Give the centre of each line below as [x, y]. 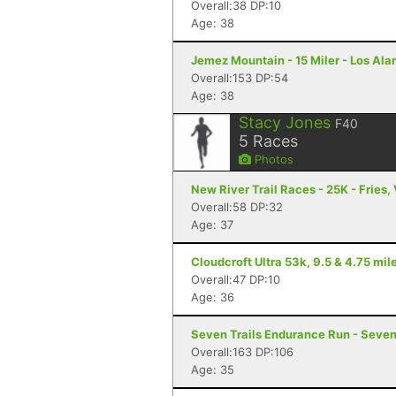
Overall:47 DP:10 [236, 279]
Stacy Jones [285, 122]
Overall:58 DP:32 [237, 207]
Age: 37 [212, 225]
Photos [272, 159]
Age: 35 [213, 369]
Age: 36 [213, 297]
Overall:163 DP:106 [242, 352]
